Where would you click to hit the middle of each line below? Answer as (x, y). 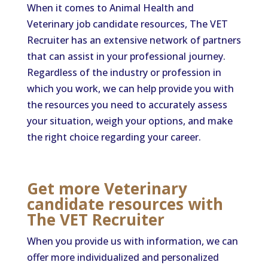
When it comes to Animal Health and (110, 8)
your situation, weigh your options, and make (130, 121)
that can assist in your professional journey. (126, 56)
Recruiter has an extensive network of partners (134, 40)
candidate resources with (125, 204)
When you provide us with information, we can (132, 241)
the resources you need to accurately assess (127, 105)
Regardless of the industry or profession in (124, 72)
